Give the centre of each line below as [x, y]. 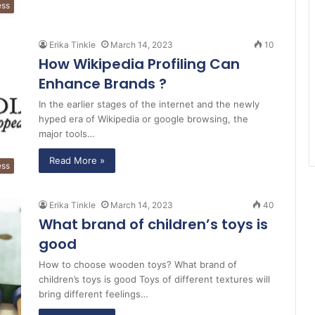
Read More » [77, 161]
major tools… [67, 134]
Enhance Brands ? [103, 84]
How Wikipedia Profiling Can [139, 64]
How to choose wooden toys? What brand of [138, 264]
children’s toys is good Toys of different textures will [154, 279]
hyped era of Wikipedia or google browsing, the [143, 119]
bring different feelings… [94, 294]
